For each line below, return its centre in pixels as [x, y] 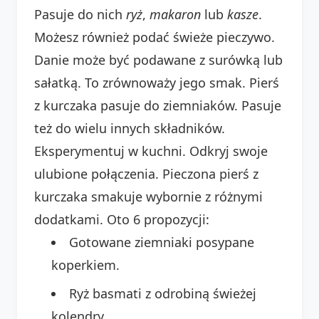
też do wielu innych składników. [130, 128]
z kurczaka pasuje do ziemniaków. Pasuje [158, 105]
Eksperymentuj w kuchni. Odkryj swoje [151, 151]
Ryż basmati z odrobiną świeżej [163, 293]
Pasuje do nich [80, 14]
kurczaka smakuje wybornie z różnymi [148, 196]
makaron [175, 14]
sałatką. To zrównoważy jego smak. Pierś [157, 82]
